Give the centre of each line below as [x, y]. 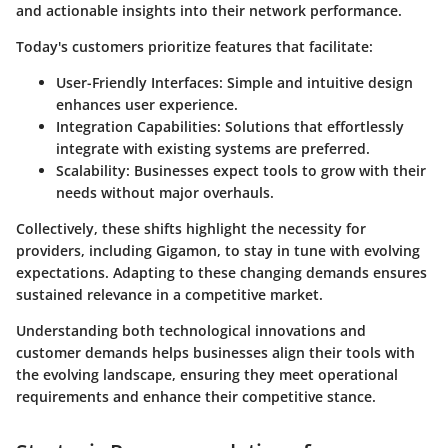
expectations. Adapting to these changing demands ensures [221, 273]
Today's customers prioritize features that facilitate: [194, 47]
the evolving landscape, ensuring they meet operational [207, 375]
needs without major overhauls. [165, 193]
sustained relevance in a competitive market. [169, 295]
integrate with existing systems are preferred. [213, 149]
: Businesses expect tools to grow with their [276, 171]
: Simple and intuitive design [316, 83]
